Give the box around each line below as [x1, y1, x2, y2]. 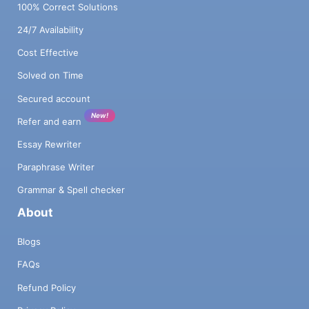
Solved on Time [17, 70, 83, 81]
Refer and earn [17, 115, 81, 127]
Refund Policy [17, 281, 76, 293]
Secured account [17, 92, 90, 104]
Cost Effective [17, 47, 79, 59]
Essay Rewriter [17, 138, 81, 150]
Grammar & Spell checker [17, 184, 125, 196]
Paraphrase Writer [17, 161, 94, 173]
